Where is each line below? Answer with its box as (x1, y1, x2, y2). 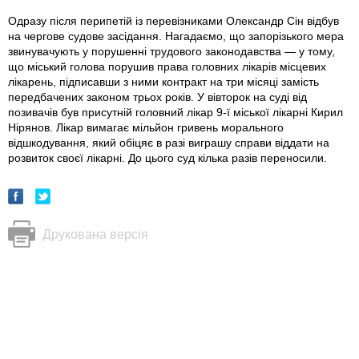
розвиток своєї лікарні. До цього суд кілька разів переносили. (8, 151, 327, 165)
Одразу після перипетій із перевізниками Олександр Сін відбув (8, 14, 339, 28)
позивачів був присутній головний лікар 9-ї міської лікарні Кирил (8, 106, 343, 119)
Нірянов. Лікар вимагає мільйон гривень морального (8, 121, 284, 135)
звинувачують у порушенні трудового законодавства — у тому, (8, 45, 335, 58)
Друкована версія (42, 228, 148, 242)
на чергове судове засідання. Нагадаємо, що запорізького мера (8, 30, 344, 43)
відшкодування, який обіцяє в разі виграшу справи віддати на (8, 136, 329, 150)
